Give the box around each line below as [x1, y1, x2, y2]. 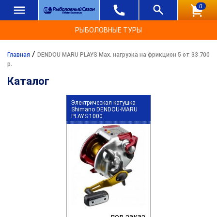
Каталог [7, 75, 49, 87]
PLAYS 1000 [71, 113, 103, 120]
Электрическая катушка [71, 99, 136, 106]
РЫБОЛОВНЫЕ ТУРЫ [75, 26, 142, 34]
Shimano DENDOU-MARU [71, 106, 138, 113]
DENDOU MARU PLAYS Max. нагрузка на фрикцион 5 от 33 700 [37, 51, 210, 58]
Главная [7, 51, 30, 58]
